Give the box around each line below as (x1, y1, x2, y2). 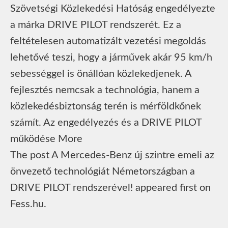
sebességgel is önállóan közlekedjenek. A (10, 68, 191, 79)
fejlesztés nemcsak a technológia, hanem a (10, 84, 199, 95)
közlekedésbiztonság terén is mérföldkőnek (10, 101, 201, 111)
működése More (10, 133, 82, 144)
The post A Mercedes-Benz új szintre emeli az (10, 150, 214, 160)
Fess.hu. (10, 198, 46, 209)
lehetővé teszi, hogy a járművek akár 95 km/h (10, 52, 212, 63)
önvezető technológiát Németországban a (10, 166, 195, 177)
